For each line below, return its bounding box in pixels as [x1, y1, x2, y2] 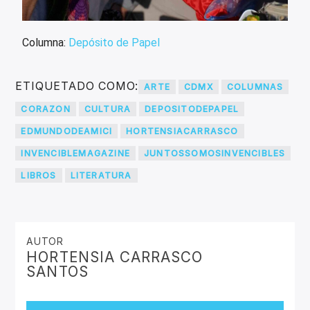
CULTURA [84, 104, 131, 115]
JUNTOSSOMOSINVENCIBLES [144, 148, 286, 159]
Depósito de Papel [69, 35, 161, 49]
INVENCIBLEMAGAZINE [21, 148, 131, 159]
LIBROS [21, 170, 57, 181]
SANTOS [26, 262, 89, 280]
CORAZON [21, 104, 71, 115]
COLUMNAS [226, 82, 284, 93]
